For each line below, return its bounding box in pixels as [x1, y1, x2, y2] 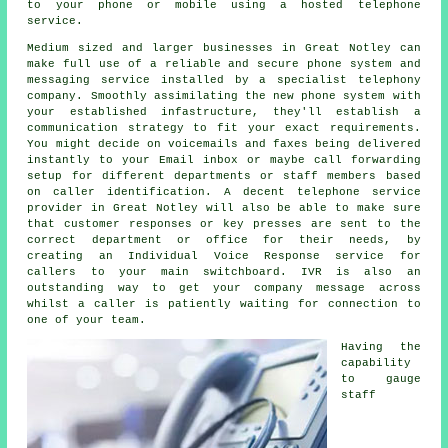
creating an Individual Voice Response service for [27, 250, 421, 263]
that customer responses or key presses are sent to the [27, 218, 421, 231]
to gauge [341, 373, 421, 386]
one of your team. [27, 314, 147, 327]
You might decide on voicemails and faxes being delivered [27, 138, 421, 151]
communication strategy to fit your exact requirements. [27, 122, 421, 135]
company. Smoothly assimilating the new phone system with [27, 90, 421, 103]
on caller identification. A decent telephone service [27, 186, 421, 199]
